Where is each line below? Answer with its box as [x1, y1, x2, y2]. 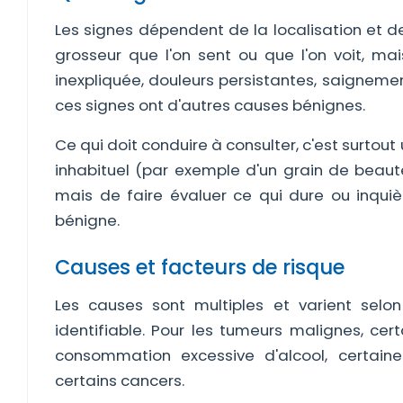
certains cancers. [55, 370, 184, 391]
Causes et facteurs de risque [55, 253, 345, 282]
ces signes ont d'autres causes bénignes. [55, 94, 365, 116]
